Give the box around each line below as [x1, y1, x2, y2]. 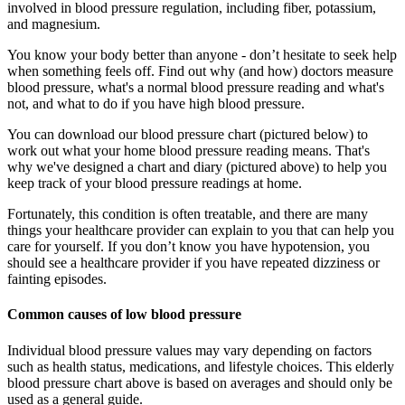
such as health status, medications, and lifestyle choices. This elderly [7, 358, 394, 374]
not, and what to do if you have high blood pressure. [7, 96, 305, 112]
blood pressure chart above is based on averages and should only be [7, 374, 392, 391]
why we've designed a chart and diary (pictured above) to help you [7, 159, 387, 175]
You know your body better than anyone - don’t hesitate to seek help [7, 47, 397, 63]
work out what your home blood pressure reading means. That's [7, 143, 370, 159]
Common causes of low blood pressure [7, 306, 241, 323]
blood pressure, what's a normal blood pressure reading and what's [7, 80, 384, 96]
